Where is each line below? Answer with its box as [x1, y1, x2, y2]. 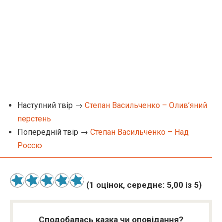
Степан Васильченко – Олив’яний [85, 101, 207, 110]
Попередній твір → [17, 127, 90, 137]
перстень [17, 114, 51, 123]
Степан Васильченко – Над [90, 127, 189, 137]
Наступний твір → [17, 101, 85, 110]
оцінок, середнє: [94, 180, 166, 190]
